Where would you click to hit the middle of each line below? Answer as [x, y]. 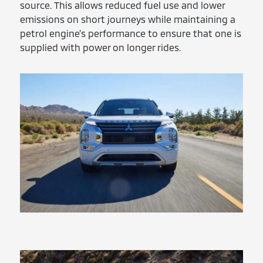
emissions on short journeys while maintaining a [128, 19]
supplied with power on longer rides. [101, 47]
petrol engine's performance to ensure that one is [131, 33]
